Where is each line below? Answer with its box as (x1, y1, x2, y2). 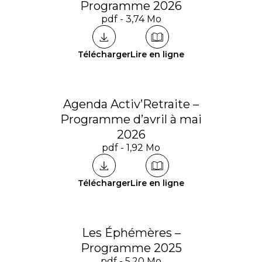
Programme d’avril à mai (60, 112, 202, 126)
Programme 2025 (80, 241, 182, 255)
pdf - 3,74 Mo (101, 13, 161, 25)
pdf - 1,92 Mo (102, 142, 160, 153)
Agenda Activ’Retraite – (63, 97, 199, 111)
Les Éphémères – (81, 226, 181, 240)
